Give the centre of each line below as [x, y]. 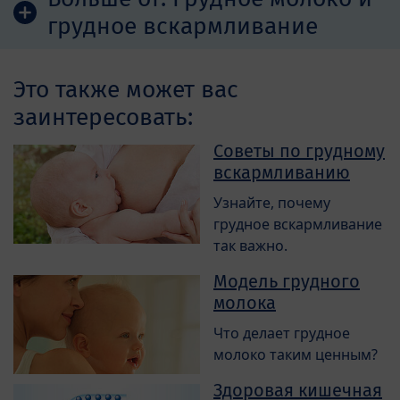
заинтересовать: [103, 117]
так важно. [250, 245]
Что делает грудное [282, 333]
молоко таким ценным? [296, 354]
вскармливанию [282, 172]
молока [245, 302]
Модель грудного [287, 281]
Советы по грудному [299, 150]
